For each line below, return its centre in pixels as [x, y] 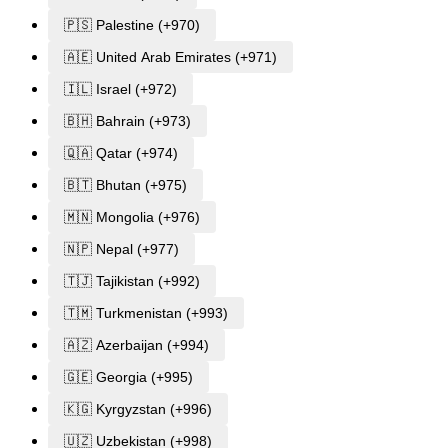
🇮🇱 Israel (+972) [120, 88]
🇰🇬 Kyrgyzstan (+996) [138, 408]
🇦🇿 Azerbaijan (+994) [136, 344]
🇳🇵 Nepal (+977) [121, 248]
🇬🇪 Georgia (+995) [128, 376]
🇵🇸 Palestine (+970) [132, 24]
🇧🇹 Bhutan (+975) [125, 184]
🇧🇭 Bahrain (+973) [127, 120]
